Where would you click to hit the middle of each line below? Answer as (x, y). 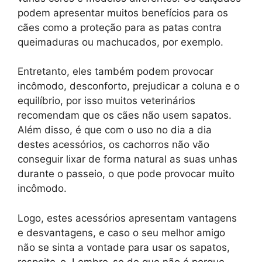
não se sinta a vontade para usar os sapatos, (124, 247)
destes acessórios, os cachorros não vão (113, 145)
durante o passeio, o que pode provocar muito (126, 174)
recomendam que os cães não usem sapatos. (125, 116)
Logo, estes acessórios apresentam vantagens (127, 218)
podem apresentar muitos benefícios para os (123, 13)
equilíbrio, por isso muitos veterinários (106, 101)
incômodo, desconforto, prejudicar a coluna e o (129, 86)
